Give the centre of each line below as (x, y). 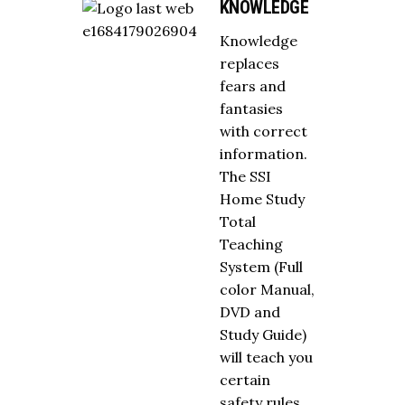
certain (245, 380)
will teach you (266, 357)
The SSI (245, 176)
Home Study (262, 199)
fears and (252, 86)
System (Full (261, 267)
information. (263, 154)
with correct (263, 131)
